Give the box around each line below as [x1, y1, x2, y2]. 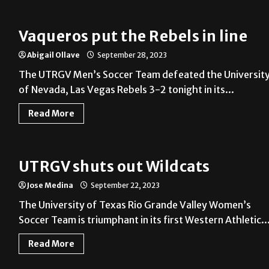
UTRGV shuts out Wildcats [18, 157, 210, 177]
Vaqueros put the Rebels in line [18, 27, 248, 46]
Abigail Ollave [26, 50, 80, 60]
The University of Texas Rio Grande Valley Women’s [18, 199, 251, 211]
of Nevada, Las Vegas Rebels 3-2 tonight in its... [18, 83, 234, 96]
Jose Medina [26, 181, 73, 190]
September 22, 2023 [89, 181, 160, 190]
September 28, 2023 [95, 50, 167, 60]
